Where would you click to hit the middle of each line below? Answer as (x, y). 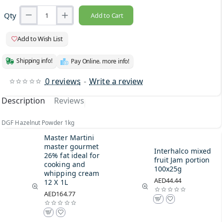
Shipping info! (34, 61)
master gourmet (72, 146)
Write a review (116, 81)
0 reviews (63, 81)
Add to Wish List (40, 38)
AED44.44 (168, 180)
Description (23, 100)
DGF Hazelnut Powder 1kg (38, 122)
